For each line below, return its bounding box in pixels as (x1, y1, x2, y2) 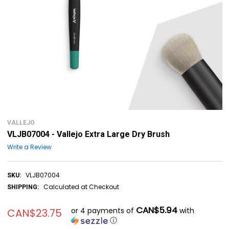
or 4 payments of (71, 205, 136, 216)
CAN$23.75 (7, 205, 62, 220)
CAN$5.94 (135, 203, 177, 216)
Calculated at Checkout (43, 182, 119, 191)
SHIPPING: (7, 183, 39, 191)
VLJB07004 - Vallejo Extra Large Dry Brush (7, 129, 170, 139)
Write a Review (7, 142, 52, 151)
